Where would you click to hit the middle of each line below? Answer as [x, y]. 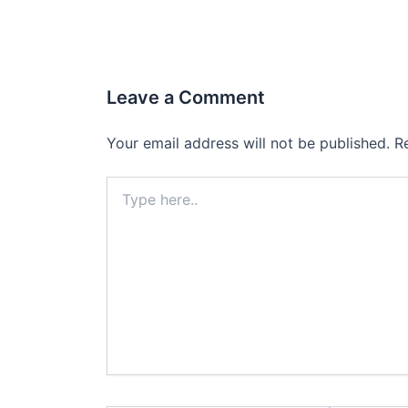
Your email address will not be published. [248, 143]
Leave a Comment [186, 98]
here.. [122, 203]
